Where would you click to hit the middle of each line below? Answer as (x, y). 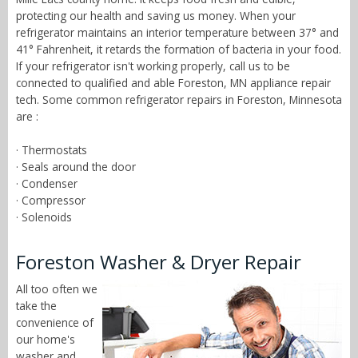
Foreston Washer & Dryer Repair (159, 262)
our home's (46, 340)
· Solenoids (44, 217)
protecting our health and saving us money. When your (156, 16)
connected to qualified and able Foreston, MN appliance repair (173, 83)
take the (36, 306)
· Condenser (47, 184)
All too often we (57, 289)
